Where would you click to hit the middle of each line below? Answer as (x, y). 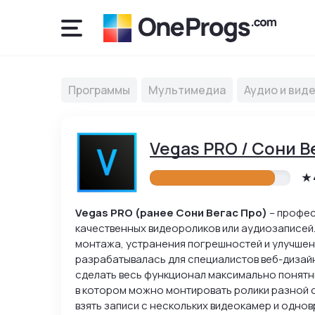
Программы (99, 90)
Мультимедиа (187, 90)
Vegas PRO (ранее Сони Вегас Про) (171, 213)
